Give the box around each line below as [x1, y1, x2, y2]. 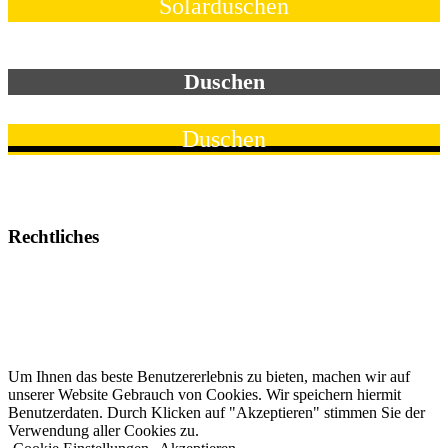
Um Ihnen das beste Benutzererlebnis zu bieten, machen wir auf [8, 368, 410, 386]
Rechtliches [8, 225, 99, 247]
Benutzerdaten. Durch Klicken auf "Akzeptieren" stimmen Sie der [8, 404, 425, 422]
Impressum [8, 266, 77, 284]
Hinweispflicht [8, 334, 101, 352]
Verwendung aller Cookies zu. [8, 422, 199, 440]
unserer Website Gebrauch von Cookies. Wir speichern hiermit [8, 386, 401, 404]
